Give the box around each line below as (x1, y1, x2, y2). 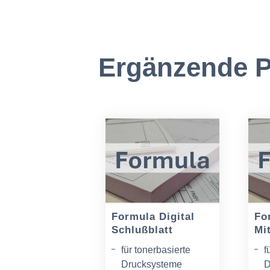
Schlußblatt (111, 224, 174, 236)
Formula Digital (111, 211, 195, 223)
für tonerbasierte (121, 245, 191, 256)
